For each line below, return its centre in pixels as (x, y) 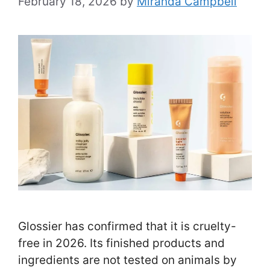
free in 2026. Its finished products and (121, 243)
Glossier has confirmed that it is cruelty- (127, 227)
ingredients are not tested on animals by (127, 260)
